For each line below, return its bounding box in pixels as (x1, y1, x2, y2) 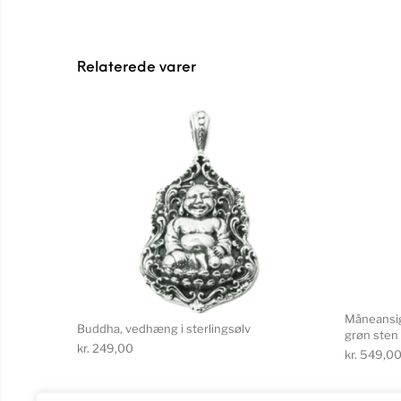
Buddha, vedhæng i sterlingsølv (77, 321, 251, 337)
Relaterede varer (77, 60, 196, 75)
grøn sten (345, 327, 398, 342)
